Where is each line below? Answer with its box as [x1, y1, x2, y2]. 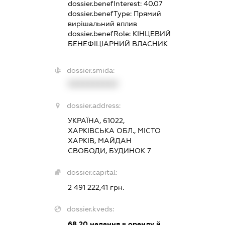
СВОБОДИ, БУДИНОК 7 [68, 146, 152, 155]
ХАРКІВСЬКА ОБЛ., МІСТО [68, 126, 161, 135]
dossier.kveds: [67, 204, 115, 213]
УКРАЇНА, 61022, [68, 116, 125, 125]
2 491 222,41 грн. [68, 183, 125, 191]
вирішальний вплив [68, 19, 138, 28]
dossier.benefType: [68, 9, 134, 18]
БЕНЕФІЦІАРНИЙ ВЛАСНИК [68, 39, 168, 48]
